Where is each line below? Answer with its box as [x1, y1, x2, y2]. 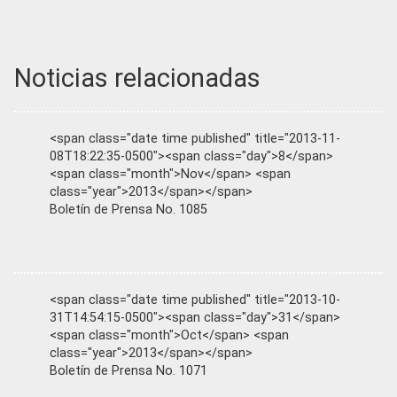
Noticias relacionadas [14, 63, 261, 94]
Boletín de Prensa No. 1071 [50, 363, 207, 379]
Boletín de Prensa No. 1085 [50, 202, 207, 218]
